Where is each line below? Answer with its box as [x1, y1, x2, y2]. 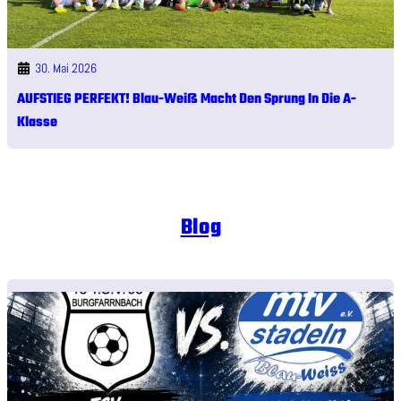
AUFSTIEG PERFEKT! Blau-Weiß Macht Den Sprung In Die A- [16, 88, 356, 110]
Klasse [16, 111, 57, 133]
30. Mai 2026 [34, 59, 97, 76]
